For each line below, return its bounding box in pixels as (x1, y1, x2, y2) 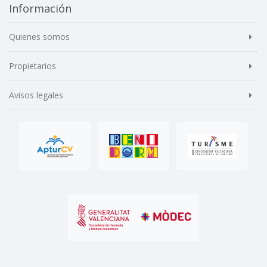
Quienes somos (9, 31, 70, 43)
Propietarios (9, 60, 56, 72)
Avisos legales (9, 89, 63, 101)
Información (9, 1, 72, 16)
